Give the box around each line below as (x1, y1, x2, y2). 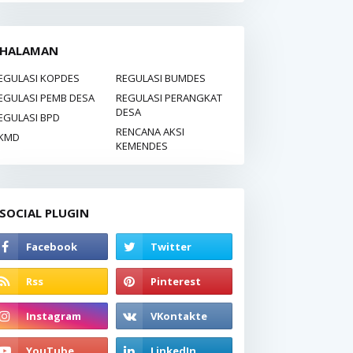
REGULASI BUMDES (116, 71, 206, 85)
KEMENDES (116, 139, 168, 153)
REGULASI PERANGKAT (116, 91, 222, 105)
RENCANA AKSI (116, 124, 184, 139)
